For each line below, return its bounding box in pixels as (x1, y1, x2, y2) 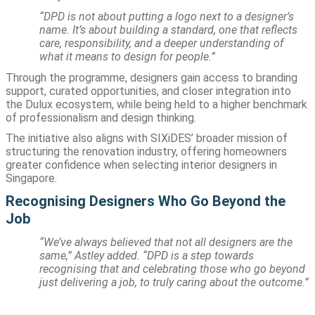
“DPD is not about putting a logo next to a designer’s (39, 9, 294, 23)
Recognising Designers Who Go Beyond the (6, 192, 285, 210)
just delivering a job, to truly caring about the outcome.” (39, 275, 309, 289)
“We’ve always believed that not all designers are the (39, 235, 292, 249)
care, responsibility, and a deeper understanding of (39, 36, 283, 50)
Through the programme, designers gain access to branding (6, 70, 297, 84)
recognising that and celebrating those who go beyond (39, 262, 305, 276)
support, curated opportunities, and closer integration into (6, 84, 291, 98)
